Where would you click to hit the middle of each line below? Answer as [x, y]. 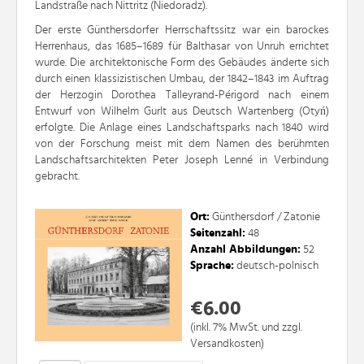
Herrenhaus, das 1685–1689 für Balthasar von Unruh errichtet [182, 47]
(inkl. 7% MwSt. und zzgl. [246, 328]
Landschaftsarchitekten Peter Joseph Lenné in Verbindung [182, 160]
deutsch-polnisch [276, 266]
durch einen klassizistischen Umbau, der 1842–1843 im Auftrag [182, 79]
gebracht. [57, 177]
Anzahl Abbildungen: [245, 250]
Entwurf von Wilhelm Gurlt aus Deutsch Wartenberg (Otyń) [182, 112]
